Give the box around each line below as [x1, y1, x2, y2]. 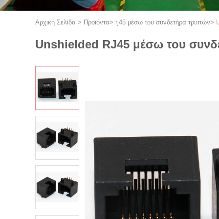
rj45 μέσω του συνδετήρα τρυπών [115, 19, 210, 26]
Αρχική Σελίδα [35, 19, 76, 26]
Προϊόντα [84, 19, 109, 26]
